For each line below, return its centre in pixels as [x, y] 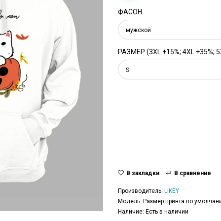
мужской [138, 30]
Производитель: [141, 191]
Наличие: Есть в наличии [153, 211]
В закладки [143, 173]
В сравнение [193, 173]
